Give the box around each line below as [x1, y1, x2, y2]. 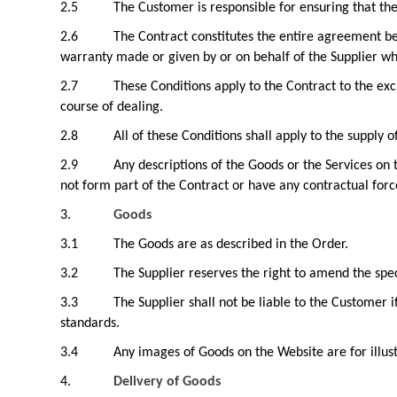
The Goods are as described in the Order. [113, 237, 348, 252]
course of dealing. [60, 100, 163, 114]
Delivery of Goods [113, 375, 221, 389]
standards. [60, 316, 120, 331]
